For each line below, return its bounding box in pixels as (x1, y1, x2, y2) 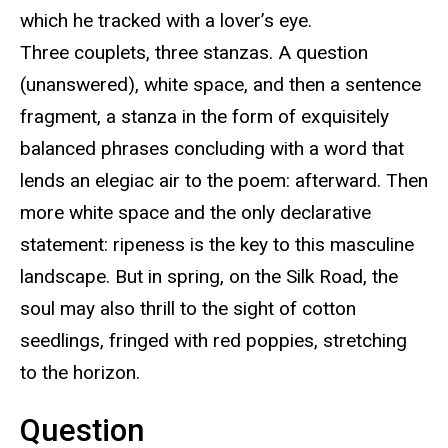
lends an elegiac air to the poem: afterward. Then (20, 168, 428, 192)
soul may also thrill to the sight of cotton (20, 296, 356, 320)
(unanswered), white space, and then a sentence (20, 72, 421, 96)
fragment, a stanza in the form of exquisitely (20, 104, 389, 128)
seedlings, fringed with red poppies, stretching (20, 328, 407, 352)
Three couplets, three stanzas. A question (20, 40, 368, 64)
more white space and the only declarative (20, 200, 371, 224)
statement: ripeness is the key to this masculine (20, 232, 414, 256)
